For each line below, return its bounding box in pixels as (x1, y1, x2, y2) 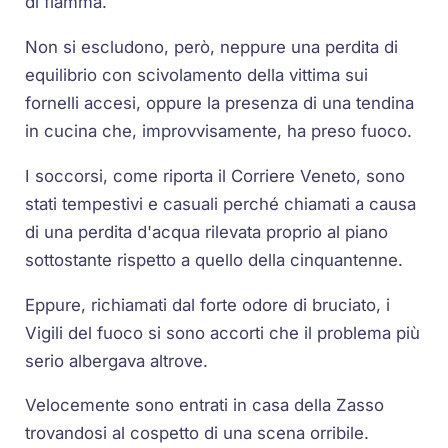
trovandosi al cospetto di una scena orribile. (25, 423, 370, 444)
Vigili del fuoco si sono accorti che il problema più (25, 322, 421, 343)
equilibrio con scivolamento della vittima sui (25, 64, 369, 85)
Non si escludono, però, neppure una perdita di (25, 36, 399, 57)
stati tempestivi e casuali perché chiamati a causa (25, 193, 417, 214)
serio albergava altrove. (25, 350, 209, 371)
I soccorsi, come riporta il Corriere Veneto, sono (25, 165, 406, 186)
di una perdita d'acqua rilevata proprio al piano (25, 221, 389, 242)
